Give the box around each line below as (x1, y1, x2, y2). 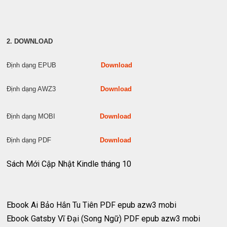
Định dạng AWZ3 (7, 85, 101, 93)
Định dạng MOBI (7, 112, 100, 121)
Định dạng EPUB (7, 61, 101, 69)
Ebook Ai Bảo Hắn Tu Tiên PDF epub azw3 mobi (7, 200, 177, 210)
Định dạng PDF (7, 136, 100, 144)
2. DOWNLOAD (7, 37, 53, 46)
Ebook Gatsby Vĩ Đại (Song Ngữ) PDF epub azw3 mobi (7, 214, 201, 224)
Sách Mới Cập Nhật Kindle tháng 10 (7, 159, 132, 169)
